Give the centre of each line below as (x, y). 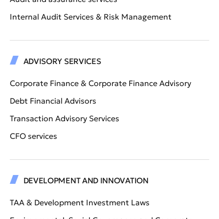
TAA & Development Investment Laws (80, 203)
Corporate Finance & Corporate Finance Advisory (100, 83)
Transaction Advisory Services (65, 119)
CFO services (33, 136)
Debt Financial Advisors (53, 101)
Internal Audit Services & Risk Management (91, 17)
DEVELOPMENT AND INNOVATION (86, 181)
